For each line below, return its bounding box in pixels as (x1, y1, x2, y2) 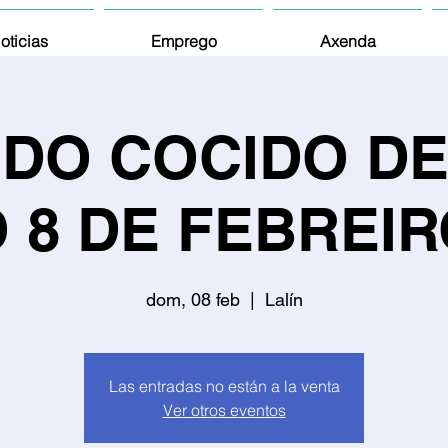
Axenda (319, 31, 376, 51)
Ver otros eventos (162, 400, 286, 420)
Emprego (150, 31, 217, 51)
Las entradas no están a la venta (108, 376, 340, 396)
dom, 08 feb (145, 289, 240, 310)
